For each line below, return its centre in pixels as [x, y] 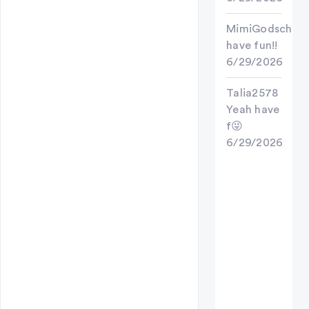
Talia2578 [252, 93]
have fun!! [252, 45]
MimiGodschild [266, 29]
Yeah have [253, 109]
